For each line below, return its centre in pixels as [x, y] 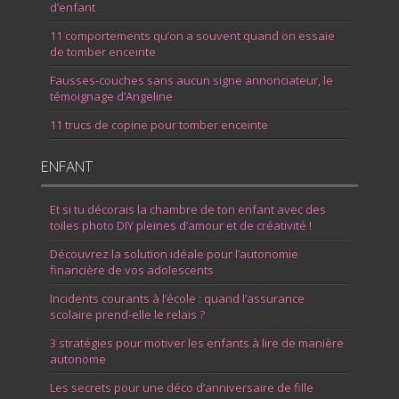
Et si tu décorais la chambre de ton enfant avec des [188, 209]
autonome [78, 359]
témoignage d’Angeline [112, 96]
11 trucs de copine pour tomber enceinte [159, 125]
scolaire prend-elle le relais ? [128, 314]
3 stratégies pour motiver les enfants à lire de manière [197, 343]
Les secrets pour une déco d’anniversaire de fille [182, 387]
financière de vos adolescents [132, 270]
